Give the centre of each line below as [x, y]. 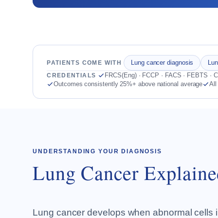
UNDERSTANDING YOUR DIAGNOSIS [97, 151]
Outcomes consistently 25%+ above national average [128, 84]
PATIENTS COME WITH [84, 63]
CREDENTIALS [72, 75]
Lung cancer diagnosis [162, 63]
